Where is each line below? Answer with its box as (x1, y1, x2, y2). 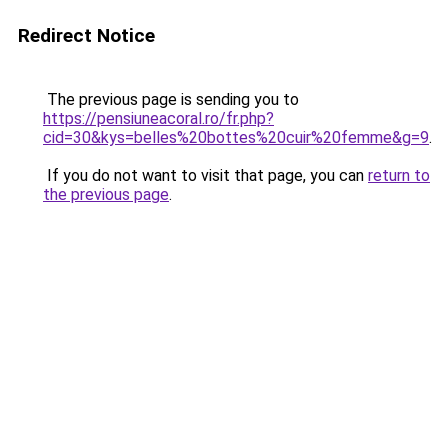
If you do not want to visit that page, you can (43, 166, 368, 185)
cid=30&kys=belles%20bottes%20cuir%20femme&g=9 (43, 128, 429, 147)
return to (368, 166, 430, 185)
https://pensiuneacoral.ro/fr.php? (43, 109, 274, 128)
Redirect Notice (18, 24, 155, 47)
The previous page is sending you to (43, 90, 299, 109)
